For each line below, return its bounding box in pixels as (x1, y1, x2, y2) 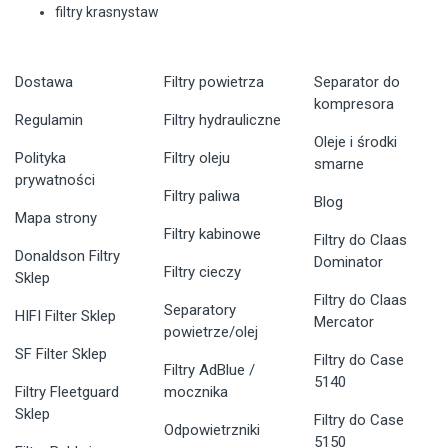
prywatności (15, 171, 95, 190)
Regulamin (15, 111, 83, 130)
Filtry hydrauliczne (164, 111, 282, 130)
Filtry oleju (164, 149, 231, 168)
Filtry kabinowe (164, 225, 262, 244)
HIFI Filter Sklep (15, 307, 116, 326)
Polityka (15, 149, 66, 168)
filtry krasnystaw (55, 4, 159, 21)
